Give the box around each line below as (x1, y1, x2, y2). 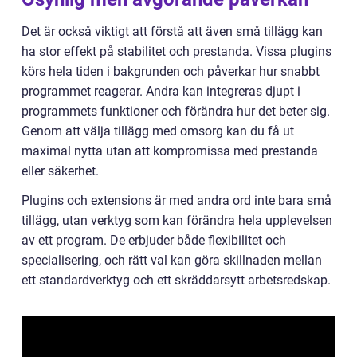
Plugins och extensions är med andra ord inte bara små (22, 193, 331, 209)
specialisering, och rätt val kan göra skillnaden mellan (22, 253, 322, 269)
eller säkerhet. (22, 163, 99, 179)
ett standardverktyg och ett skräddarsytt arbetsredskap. (22, 273, 331, 288)
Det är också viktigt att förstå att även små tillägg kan (22, 24, 323, 40)
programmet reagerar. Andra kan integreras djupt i (22, 84, 300, 100)
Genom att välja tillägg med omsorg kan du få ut (22, 124, 294, 139)
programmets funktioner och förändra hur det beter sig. (22, 104, 330, 120)
